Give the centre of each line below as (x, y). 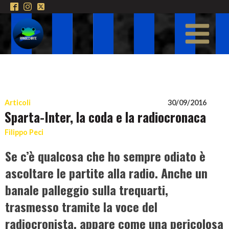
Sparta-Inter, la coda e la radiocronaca (105, 117)
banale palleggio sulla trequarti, (87, 189)
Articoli (18, 102)
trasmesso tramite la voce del (81, 206)
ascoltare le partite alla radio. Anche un (106, 173)
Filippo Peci (24, 132)
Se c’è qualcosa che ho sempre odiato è (105, 156)
